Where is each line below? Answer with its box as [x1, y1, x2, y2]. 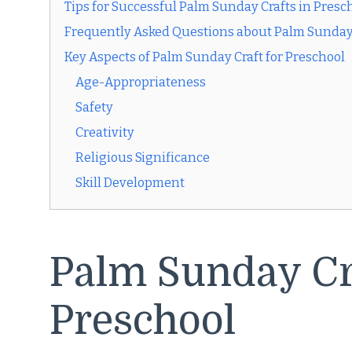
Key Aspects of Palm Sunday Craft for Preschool [64, 49, 345, 65]
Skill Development [75, 175, 185, 191]
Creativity [75, 125, 134, 141]
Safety [75, 100, 113, 115]
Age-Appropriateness [75, 75, 206, 90]
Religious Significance [75, 150, 210, 166]
